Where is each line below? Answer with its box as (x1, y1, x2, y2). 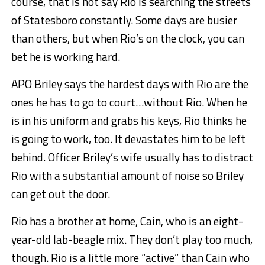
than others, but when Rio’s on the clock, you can (11, 30, 244, 47)
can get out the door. (11, 185, 110, 203)
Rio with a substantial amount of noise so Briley (11, 167, 244, 185)
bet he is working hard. (11, 48, 120, 66)
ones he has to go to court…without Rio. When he (11, 93, 247, 111)
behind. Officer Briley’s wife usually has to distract (11, 148, 253, 166)
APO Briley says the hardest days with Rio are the (11, 75, 248, 93)
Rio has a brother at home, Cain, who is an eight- (11, 212, 243, 230)
